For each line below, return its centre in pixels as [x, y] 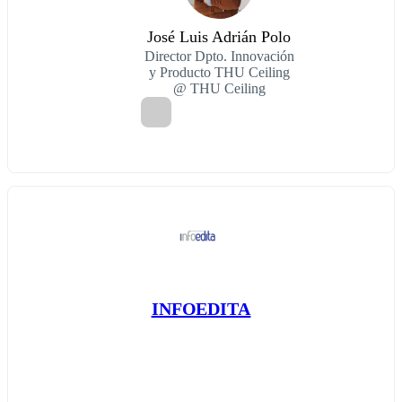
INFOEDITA [201, 309]
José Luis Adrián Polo [219, 36]
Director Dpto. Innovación [219, 56]
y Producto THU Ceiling [219, 72]
